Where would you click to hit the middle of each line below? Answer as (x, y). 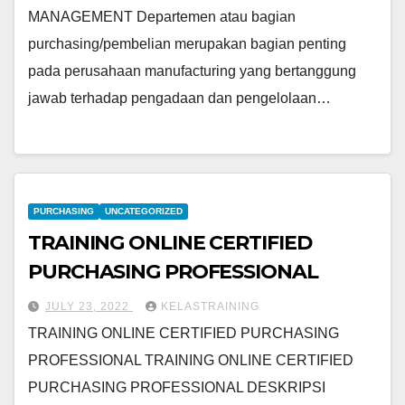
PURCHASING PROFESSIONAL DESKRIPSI (177, 387)
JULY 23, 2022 (89, 306)
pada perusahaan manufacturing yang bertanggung (192, 71)
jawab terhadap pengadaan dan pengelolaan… (179, 99)
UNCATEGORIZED (144, 211)
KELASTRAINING (210, 306)
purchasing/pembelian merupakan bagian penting (187, 44)
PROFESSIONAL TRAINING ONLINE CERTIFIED (191, 360)
